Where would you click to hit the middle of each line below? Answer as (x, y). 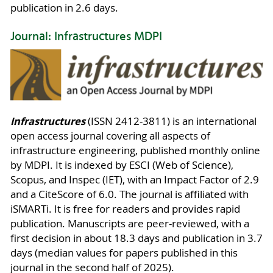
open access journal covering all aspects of (110, 136)
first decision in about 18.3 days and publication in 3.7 (136, 239)
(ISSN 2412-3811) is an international (171, 122)
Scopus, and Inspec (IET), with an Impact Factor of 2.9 (134, 180)
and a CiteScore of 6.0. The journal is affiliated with (129, 195)
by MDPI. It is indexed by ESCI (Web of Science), (122, 165)
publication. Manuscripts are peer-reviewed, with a (129, 224)
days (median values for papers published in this (124, 253)
